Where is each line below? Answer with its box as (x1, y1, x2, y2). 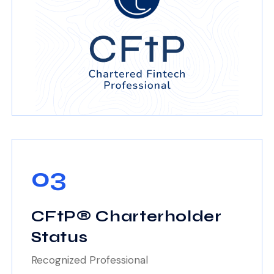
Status (31, 228, 88, 246)
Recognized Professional (31, 253, 148, 267)
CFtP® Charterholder (31, 207, 222, 226)
